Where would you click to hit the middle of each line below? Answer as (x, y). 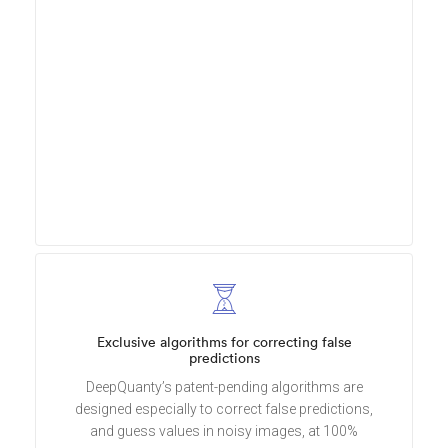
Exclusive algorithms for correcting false (224, 341)
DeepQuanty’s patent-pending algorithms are (224, 386)
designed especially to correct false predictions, (224, 408)
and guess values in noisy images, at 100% (224, 430)
